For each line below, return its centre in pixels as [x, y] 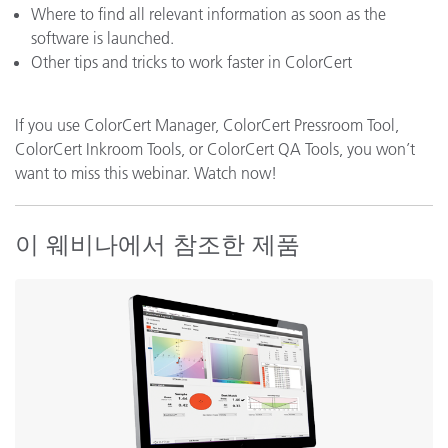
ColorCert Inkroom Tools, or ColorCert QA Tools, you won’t [215, 149]
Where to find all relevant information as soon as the [208, 14]
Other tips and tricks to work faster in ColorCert [191, 62]
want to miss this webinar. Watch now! [146, 173]
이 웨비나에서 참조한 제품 [157, 244]
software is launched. [102, 38]
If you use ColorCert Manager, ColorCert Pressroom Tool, [207, 125]
